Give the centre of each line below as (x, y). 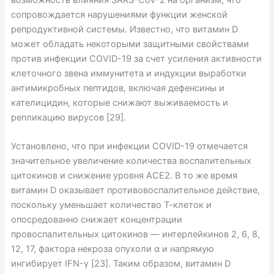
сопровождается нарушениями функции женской (119, 15)
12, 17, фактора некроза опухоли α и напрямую (112, 249)
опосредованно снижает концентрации (96, 220)
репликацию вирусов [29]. (68, 118)
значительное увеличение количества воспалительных (131, 161)
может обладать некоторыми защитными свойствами (130, 44)
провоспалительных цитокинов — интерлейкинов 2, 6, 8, (135, 235)
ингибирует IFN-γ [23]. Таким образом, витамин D (120, 264)
